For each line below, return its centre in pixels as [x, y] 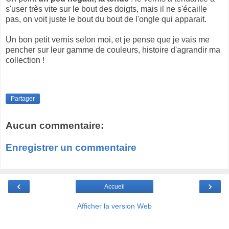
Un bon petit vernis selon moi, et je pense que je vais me [108, 40]
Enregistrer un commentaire [71, 148]
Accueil [114, 186]
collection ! [25, 60]
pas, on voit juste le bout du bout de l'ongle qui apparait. [106, 19]
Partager [23, 98]
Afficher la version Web [114, 206]
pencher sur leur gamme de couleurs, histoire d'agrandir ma [113, 50]
